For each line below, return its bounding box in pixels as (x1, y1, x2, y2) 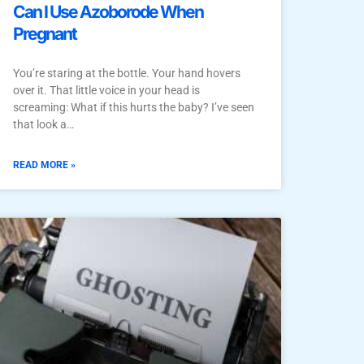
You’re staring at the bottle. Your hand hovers (13, 66, 240, 80)
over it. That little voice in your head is (13, 83, 200, 97)
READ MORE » (13, 158, 76, 171)
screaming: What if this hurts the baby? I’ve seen (13, 100, 254, 114)
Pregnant (13, 23, 76, 44)
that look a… (13, 117, 74, 131)
